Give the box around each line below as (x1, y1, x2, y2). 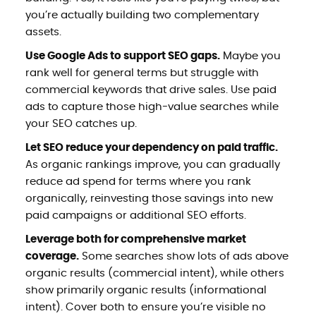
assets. (25, 26, 61, 37)
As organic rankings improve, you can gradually (25, 159, 280, 170)
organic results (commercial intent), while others (25, 267, 284, 279)
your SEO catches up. (25, 118, 137, 129)
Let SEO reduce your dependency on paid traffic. (25, 142, 278, 153)
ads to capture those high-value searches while (25, 101, 279, 112)
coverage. (25, 250, 79, 262)
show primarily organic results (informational (25, 284, 267, 296)
